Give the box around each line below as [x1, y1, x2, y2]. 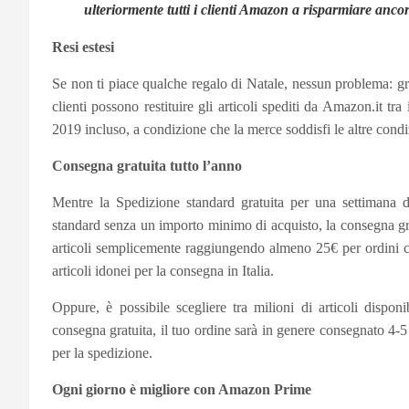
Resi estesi [52, 39, 114, 56]
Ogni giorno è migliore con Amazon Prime [52, 382, 311, 398]
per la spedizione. [52, 345, 152, 362]
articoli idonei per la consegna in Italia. [52, 263, 274, 279]
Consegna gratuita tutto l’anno [52, 158, 242, 174]
